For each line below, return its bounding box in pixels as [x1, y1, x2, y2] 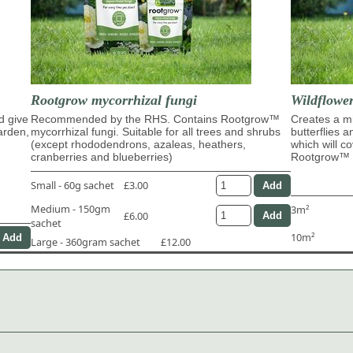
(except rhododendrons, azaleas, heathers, [31, 137, 246, 150]
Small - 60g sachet [31, 178, 114, 193]
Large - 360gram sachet [31, 234, 140, 249]
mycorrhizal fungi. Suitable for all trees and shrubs [31, 124, 281, 138]
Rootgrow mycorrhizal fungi [31, 91, 197, 108]
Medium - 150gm [31, 201, 110, 216]
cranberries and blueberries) [31, 150, 173, 163]
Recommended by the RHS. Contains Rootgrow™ [31, 112, 280, 125]
